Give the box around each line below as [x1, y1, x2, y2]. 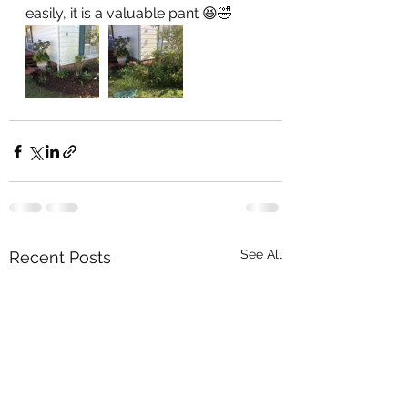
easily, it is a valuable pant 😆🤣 [25, 5, 232, 22]
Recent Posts [9, 248, 111, 267]
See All [240, 247, 282, 261]
